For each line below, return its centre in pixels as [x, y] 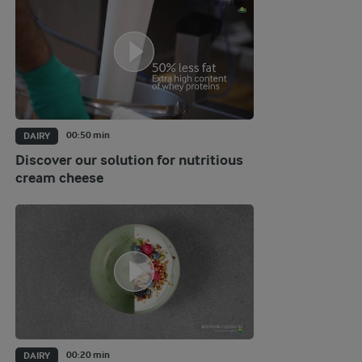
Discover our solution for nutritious [129, 161]
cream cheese [59, 179]
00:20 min [88, 355]
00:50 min [88, 135]
